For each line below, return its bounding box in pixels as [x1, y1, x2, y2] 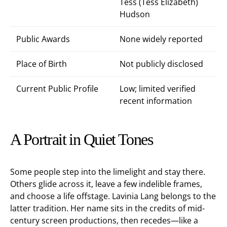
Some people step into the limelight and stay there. [10, 166, 205, 177]
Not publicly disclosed [120, 58, 203, 69]
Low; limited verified [120, 83, 196, 94]
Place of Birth [16, 58, 67, 69]
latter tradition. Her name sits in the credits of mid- [10, 203, 205, 214]
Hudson [120, 9, 150, 20]
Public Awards [16, 33, 70, 45]
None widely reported [120, 33, 203, 45]
